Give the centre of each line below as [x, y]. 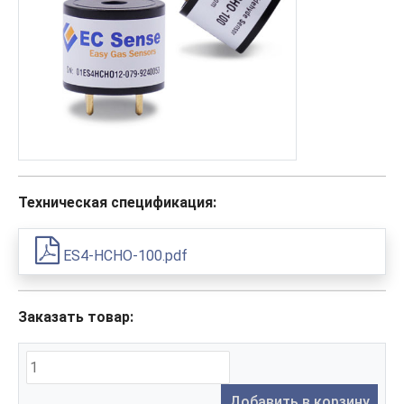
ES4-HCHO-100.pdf [124, 256]
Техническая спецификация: [117, 203]
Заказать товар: [76, 317]
